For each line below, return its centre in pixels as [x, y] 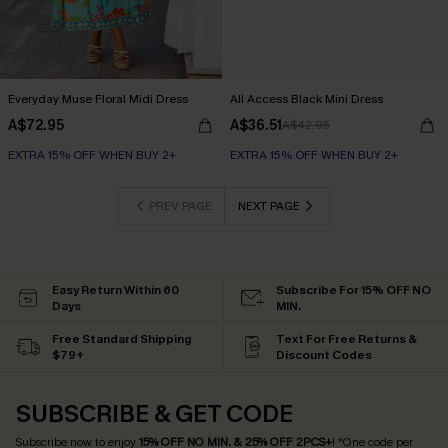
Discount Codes [324, 355]
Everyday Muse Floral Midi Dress [98, 99]
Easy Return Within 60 [115, 290]
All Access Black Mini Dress [306, 99]
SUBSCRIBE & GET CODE [154, 414]
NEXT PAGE [268, 206]
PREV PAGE [180, 206]
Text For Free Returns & [346, 339]
